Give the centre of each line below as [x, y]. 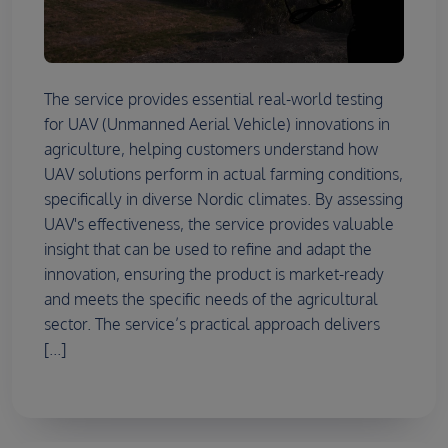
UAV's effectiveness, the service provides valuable [219, 223]
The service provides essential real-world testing [213, 98]
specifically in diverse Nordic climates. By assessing [223, 198]
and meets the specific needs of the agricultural [211, 298]
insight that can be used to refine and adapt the [208, 248]
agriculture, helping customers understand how [211, 148]
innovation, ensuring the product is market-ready [214, 273]
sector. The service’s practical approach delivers [212, 323]
